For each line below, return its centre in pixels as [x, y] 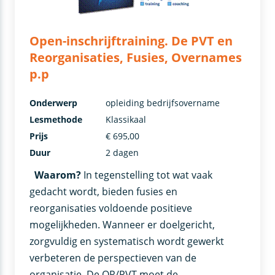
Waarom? [59, 175]
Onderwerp [54, 103]
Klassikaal [126, 119]
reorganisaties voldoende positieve [111, 208]
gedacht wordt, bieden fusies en [104, 191]
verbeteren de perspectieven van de [113, 258]
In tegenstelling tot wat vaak [148, 175]
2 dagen [122, 152]
